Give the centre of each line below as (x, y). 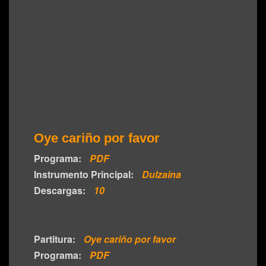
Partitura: (55, 239)
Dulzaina (160, 174)
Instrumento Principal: (84, 174)
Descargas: (60, 190)
